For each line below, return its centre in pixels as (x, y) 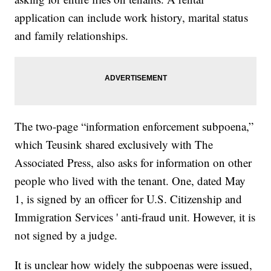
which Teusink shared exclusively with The (114, 145)
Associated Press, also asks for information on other (133, 163)
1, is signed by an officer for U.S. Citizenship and (129, 199)
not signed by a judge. (66, 235)
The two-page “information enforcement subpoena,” (134, 126)
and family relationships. (72, 36)
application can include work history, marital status (132, 18)
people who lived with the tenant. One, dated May (130, 181)
